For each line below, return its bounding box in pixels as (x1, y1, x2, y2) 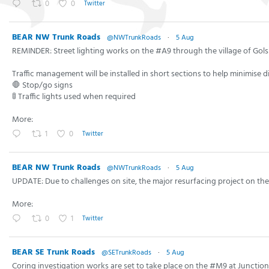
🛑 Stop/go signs (12, 78, 73, 92)
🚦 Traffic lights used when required (12, 89, 136, 104)
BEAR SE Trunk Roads (12, 245, 95, 259)
